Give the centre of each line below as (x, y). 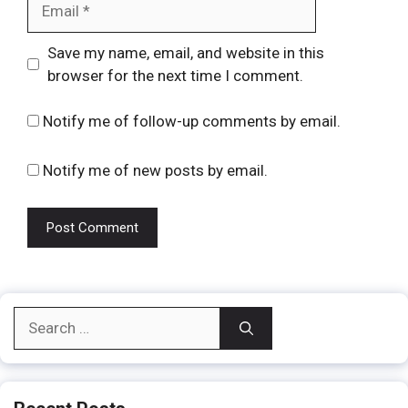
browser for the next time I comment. (175, 75)
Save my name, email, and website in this (185, 52)
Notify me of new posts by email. (155, 170)
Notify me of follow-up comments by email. (192, 122)
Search (36, 317)
